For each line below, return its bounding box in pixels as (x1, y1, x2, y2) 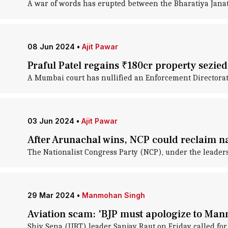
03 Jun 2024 (27, 117, 74, 125)
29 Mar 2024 (27, 191, 75, 199)
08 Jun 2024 (27, 42, 75, 51)
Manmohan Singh (81, 191, 145, 199)
